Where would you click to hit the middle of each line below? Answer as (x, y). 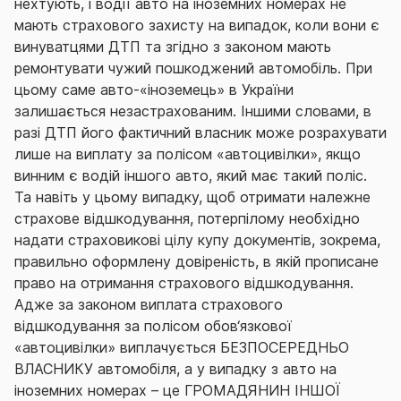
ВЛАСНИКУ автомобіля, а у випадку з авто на (175, 369)
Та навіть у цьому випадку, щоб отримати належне (192, 197)
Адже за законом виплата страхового (149, 305)
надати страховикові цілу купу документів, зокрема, (197, 240)
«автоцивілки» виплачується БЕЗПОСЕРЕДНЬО (182, 348)
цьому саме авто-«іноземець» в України (154, 90)
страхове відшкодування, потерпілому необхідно (187, 219)
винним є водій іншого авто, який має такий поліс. (191, 176)
